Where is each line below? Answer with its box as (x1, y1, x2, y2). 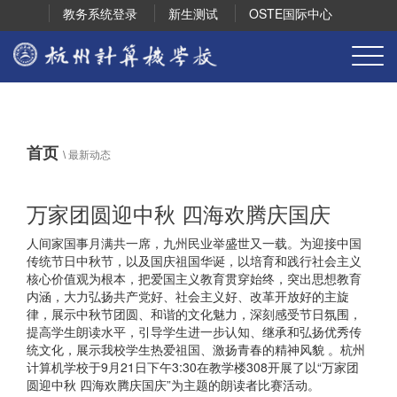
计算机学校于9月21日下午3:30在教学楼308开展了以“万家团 (27, 358, 359, 376)
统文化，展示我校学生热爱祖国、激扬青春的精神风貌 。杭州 (27, 340, 365, 358)
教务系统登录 (63, 4, 137, 22)
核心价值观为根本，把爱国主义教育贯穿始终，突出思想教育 (27, 269, 362, 287)
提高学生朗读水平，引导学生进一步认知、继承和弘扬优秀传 (27, 323, 362, 340)
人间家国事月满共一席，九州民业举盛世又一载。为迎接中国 (27, 234, 362, 252)
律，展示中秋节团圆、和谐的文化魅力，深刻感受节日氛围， (27, 305, 362, 323)
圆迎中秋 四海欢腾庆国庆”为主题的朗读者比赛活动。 (27, 376, 320, 393)
